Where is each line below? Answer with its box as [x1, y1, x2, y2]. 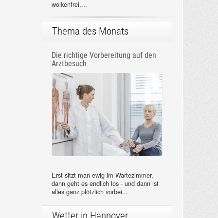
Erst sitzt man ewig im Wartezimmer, [51, 170, 153, 180]
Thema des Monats [52, 25, 128, 37]
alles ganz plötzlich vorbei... [51, 187, 128, 197]
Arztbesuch [51, 59, 87, 69]
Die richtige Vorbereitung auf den [51, 51, 156, 60]
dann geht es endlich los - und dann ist [51, 179, 159, 188]
